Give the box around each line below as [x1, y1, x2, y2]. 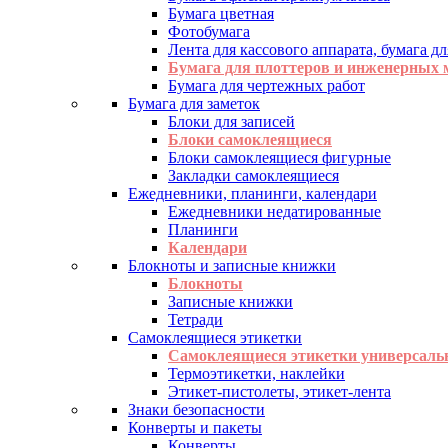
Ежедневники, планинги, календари [128, 184, 377, 202]
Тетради [168, 310, 223, 328]
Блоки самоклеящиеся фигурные [168, 148, 391, 166]
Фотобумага [168, 22, 250, 40]
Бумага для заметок [128, 94, 260, 112]
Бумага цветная [168, 4, 274, 22]
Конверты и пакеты [128, 418, 262, 436]
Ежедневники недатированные [168, 202, 381, 220]
